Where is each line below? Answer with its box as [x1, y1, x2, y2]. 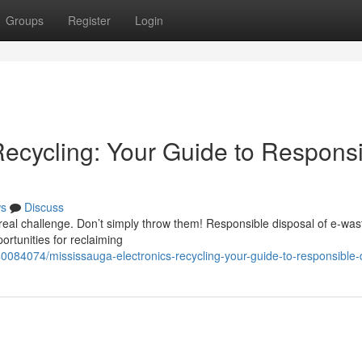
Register [68, 12, 111, 28]
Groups [6, 12, 44, 28]
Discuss [24, 199, 64, 215]
